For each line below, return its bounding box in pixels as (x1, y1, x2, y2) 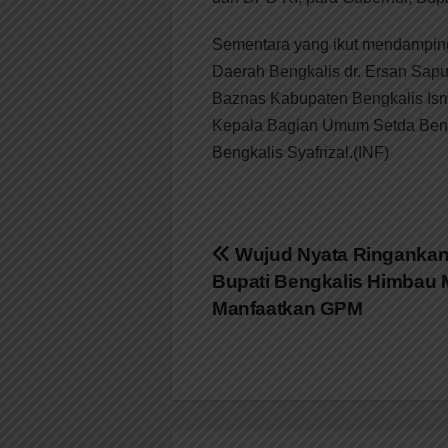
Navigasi (211, 241, 341, 281)
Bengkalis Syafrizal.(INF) (212, 143, 389, 161)
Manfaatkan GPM (212, 297, 363, 319)
